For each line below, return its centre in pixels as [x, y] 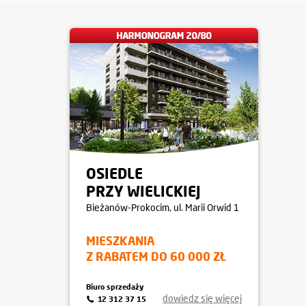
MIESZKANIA [120, 241]
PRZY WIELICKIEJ [143, 191]
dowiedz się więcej [202, 298]
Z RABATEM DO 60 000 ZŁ [156, 256]
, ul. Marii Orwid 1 [204, 207]
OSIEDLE [114, 173]
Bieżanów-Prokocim [128, 207]
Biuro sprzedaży [115, 287]
